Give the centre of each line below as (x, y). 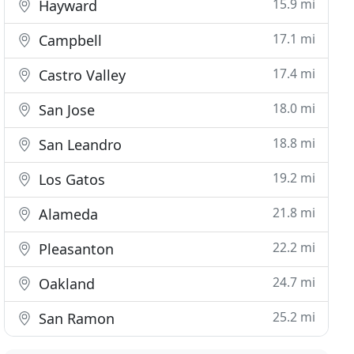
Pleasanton (75, 249)
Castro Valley (81, 75)
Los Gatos (70, 179)
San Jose (65, 110)
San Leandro (79, 145)
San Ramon (75, 318)
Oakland (65, 284)
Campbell (69, 40)
